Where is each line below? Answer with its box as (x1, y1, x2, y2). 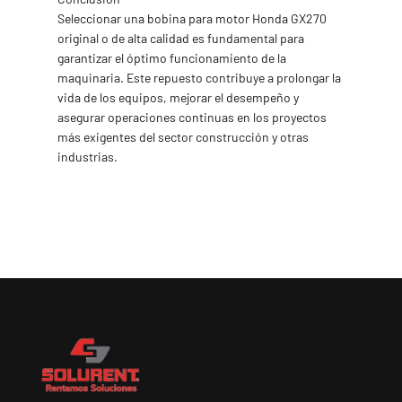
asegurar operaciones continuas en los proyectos (57, 109, 327, 125)
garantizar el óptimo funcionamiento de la (57, 50, 286, 66)
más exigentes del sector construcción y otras (57, 129, 309, 144)
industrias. (57, 149, 118, 164)
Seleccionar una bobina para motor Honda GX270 (57, 11, 327, 26)
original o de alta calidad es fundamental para (57, 31, 304, 46)
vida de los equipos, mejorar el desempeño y (57, 90, 299, 105)
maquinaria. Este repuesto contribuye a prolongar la (57, 70, 341, 85)
